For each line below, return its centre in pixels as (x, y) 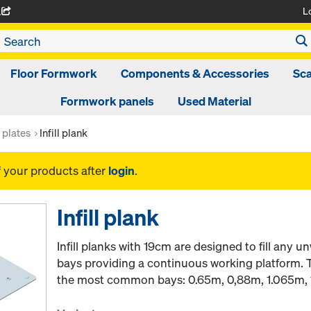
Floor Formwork (53, 73)
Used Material (214, 101)
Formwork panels (107, 101)
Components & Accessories (195, 73)
